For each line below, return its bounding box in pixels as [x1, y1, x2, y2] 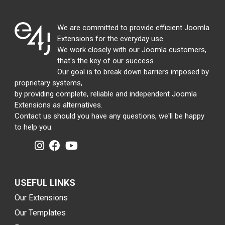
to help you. [15, 123, 53, 132]
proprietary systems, [15, 78, 82, 87]
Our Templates [15, 208, 66, 217]
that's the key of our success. [57, 56, 155, 65]
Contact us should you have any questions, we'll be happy [15, 111, 204, 121]
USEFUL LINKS [15, 177, 75, 188]
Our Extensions [15, 193, 68, 202]
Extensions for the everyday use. [57, 34, 165, 43]
